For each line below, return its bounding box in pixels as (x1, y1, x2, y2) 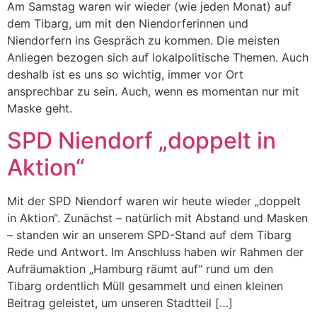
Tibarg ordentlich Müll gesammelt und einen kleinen (7, 278, 283, 293)
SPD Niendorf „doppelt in (7, 126, 276, 154)
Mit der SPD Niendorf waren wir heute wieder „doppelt (7, 193, 301, 208)
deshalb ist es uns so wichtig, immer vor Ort (7, 67, 243, 82)
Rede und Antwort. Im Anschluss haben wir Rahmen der (7, 244, 304, 259)
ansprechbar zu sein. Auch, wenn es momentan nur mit (7, 84, 299, 99)
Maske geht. (7, 101, 72, 116)
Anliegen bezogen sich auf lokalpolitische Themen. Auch (7, 50, 309, 65)
